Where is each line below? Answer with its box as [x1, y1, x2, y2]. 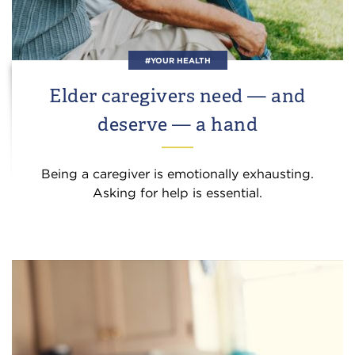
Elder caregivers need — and [49, 83, 306, 108]
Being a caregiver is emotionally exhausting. [41, 166, 314, 181]
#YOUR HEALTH [144, 55, 211, 65]
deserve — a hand [97, 112, 258, 136]
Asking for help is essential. [93, 185, 262, 200]
